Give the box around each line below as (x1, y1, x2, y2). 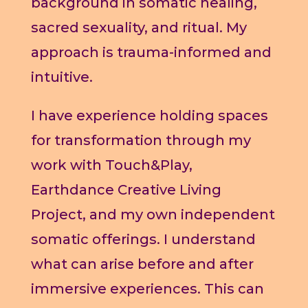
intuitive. (30, 69, 93, 86)
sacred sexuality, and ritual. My (30, 19, 247, 36)
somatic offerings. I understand (30, 231, 256, 248)
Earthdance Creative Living (30, 181, 221, 199)
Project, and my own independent (30, 206, 275, 223)
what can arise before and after (30, 256, 254, 273)
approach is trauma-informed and (30, 44, 272, 61)
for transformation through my (30, 132, 251, 149)
